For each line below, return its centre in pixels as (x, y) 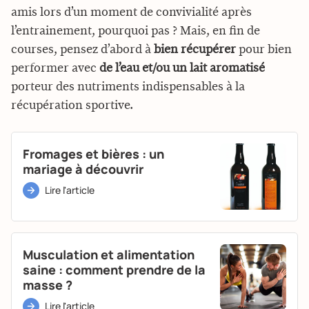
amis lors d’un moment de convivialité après (131, 12)
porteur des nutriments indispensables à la (128, 87)
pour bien (264, 49)
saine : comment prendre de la (114, 269)
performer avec (55, 68)
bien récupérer (195, 49)
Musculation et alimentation (109, 254)
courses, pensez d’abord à (82, 49)
